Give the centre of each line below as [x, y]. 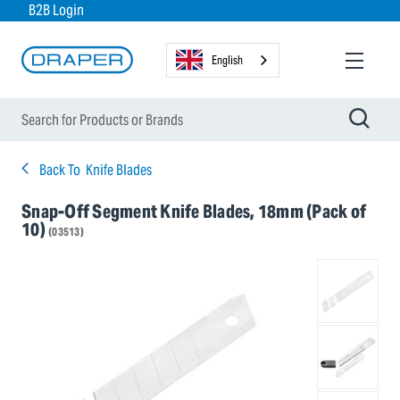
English [228, 60]
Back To [60, 170]
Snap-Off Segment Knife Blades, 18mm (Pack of [194, 212]
